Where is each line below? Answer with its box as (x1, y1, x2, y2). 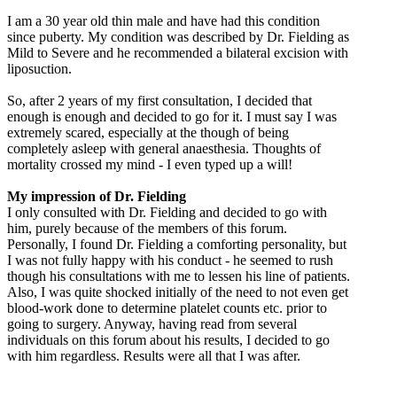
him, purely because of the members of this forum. (7, 221, 287, 237)
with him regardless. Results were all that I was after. (7, 348, 300, 364)
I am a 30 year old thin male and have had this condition (7, 13, 320, 29)
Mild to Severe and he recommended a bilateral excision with (7, 45, 348, 61)
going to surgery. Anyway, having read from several (7, 316, 297, 332)
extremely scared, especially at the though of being (7, 125, 289, 141)
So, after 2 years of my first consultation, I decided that (7, 93, 312, 109)
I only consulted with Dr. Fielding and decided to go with (7, 205, 327, 221)
